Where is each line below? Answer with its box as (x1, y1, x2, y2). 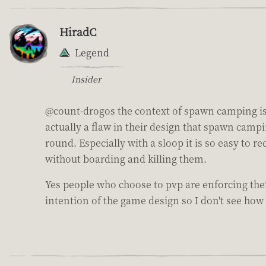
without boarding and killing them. (45, 151, 207, 166)
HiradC (59, 23, 96, 39)
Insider (71, 72, 101, 85)
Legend (75, 45, 109, 59)
